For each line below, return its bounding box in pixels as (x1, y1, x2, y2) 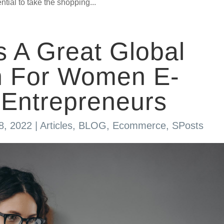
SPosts (171, 119, 203, 131)
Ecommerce (112, 119, 166, 131)
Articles (39, 119, 72, 131)
